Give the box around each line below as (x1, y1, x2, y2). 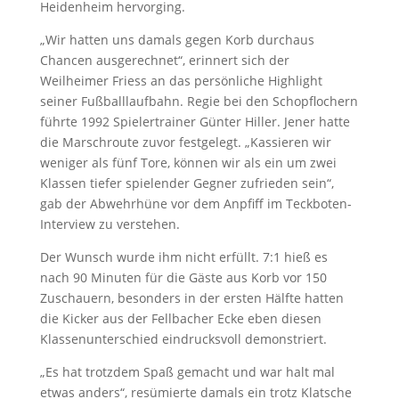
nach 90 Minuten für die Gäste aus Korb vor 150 (39, 269, 327, 286)
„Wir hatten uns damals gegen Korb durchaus (39, 31, 314, 48)
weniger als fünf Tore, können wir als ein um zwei (39, 154, 337, 171)
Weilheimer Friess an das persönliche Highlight (39, 72, 322, 89)
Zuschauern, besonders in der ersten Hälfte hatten (39, 289, 344, 306)
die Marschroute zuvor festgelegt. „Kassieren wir (39, 134, 331, 151)
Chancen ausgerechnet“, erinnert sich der (39, 52, 289, 69)
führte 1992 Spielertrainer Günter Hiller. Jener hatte (39, 113, 350, 130)
